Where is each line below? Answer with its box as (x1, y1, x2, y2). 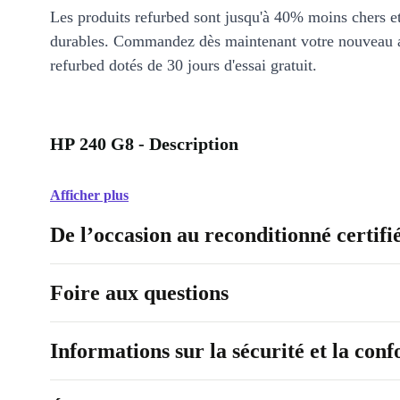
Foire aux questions (50, 281, 229, 304)
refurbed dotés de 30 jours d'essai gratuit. (50, 56, 317, 74)
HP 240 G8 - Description (50, 134, 238, 154)
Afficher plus (50, 187, 129, 203)
